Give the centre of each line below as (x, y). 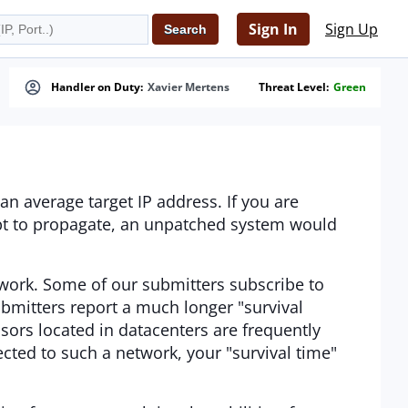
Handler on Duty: (97, 87)
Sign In (273, 29)
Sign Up (352, 29)
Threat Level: (294, 87)
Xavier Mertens (189, 87)
